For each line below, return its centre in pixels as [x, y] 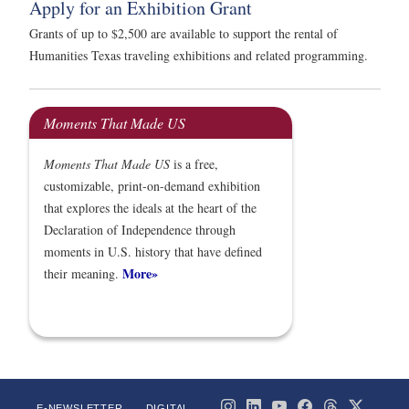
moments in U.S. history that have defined [153, 252]
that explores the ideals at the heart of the [150, 208]
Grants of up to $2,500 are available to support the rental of [184, 34]
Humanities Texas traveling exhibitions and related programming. [199, 56]
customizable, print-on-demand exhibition [152, 186]
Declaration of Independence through [140, 230]
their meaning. [83, 274]
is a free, [194, 164]
